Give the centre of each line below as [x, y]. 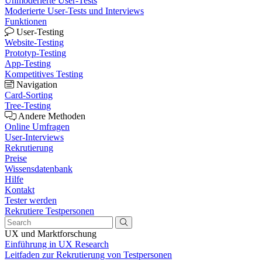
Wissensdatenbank [39, 169]
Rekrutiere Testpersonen [49, 211]
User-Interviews [34, 137]
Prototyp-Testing [35, 53]
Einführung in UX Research [57, 244]
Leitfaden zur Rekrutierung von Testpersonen [88, 255]
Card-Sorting [29, 95]
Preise [16, 158]
